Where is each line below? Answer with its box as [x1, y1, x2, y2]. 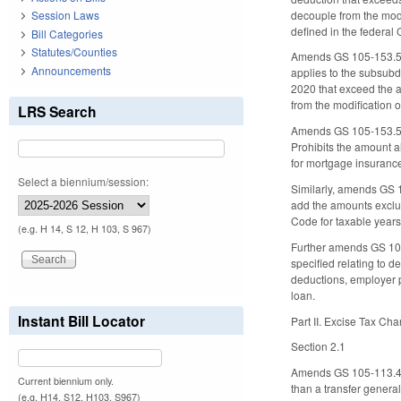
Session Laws [31, 7, 99, 23]
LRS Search [18, 100, 97, 122]
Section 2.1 [291, 338, 346, 354]
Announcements [31, 62, 111, 78]
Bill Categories [31, 25, 103, 41]
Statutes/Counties [31, 44, 117, 60]
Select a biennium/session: [18, 173, 149, 189]
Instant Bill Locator [18, 310, 145, 331]
